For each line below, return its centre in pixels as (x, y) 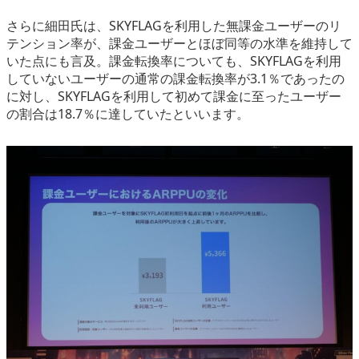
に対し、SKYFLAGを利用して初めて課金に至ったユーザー (174, 97)
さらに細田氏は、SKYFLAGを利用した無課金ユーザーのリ (174, 26)
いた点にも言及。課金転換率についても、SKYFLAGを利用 (174, 61)
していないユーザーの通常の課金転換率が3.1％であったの (175, 79)
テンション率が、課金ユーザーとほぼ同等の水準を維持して (179, 44)
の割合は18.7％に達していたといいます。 (128, 114)
